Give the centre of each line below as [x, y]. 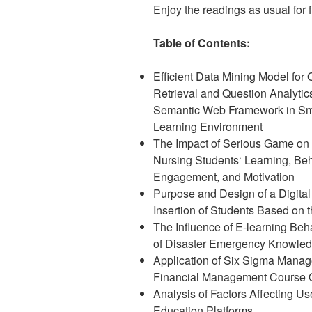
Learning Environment [208, 127]
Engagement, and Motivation [224, 177]
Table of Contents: [202, 43]
